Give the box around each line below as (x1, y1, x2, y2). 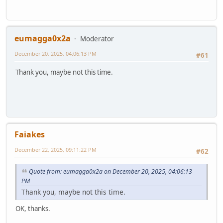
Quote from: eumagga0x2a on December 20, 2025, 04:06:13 (29, 167, 192, 176)
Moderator (80, 34, 114, 43)
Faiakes (14, 128, 45, 140)
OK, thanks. (15, 204, 50, 213)
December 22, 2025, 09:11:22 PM (14, 145, 97, 153)
